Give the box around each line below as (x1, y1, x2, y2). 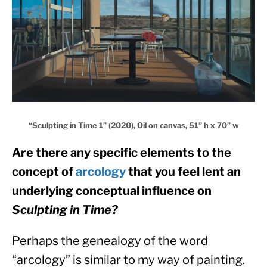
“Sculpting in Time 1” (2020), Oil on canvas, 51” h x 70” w (28, 120, 239, 131)
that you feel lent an (126, 164, 241, 179)
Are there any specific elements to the (12, 145, 231, 160)
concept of (12, 164, 76, 179)
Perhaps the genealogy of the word (12, 234, 208, 249)
